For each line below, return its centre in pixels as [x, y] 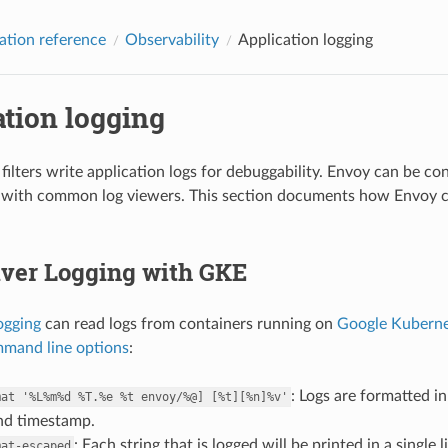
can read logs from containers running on [188, 323]
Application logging [305, 39]
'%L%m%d [46, 396]
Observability [171, 39]
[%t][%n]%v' [249, 396]
